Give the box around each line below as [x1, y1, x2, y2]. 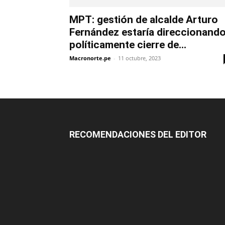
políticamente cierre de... [69, 39, 186, 51]
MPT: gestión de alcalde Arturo [69, 14, 218, 26]
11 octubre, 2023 [118, 54, 161, 62]
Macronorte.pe [69, 54, 111, 62]
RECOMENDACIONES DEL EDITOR [69, 129, 206, 140]
